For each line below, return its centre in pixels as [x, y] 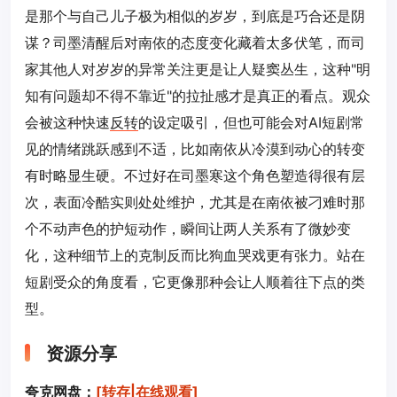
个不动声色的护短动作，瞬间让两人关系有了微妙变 [188, 229]
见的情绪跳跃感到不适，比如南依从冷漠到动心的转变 [195, 149]
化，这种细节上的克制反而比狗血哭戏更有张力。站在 [195, 256]
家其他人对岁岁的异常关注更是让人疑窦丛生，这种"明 [198, 70]
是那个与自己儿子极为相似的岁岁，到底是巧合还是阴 [195, 16]
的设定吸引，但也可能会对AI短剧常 [251, 123]
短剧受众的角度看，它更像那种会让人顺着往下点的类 [195, 282]
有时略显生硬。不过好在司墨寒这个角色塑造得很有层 [195, 176]
